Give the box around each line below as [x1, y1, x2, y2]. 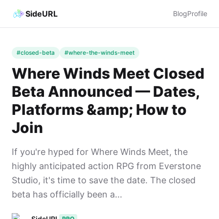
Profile [187, 9, 207, 18]
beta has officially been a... [12, 189, 122, 199]
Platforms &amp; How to [12, 101, 187, 118]
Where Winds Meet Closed [12, 65, 204, 82]
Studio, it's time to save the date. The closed [12, 175, 196, 185]
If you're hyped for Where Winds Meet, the [12, 147, 188, 157]
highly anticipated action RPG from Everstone [12, 161, 201, 171]
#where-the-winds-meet [65, 49, 134, 56]
